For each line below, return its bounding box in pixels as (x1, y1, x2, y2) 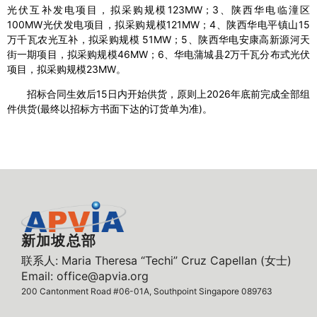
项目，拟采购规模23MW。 (7, 63, 126, 76)
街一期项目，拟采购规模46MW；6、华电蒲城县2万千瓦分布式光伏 (7, 48, 310, 61)
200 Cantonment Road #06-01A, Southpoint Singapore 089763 (21, 286, 272, 297)
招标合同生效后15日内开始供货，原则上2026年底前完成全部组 (27, 88, 310, 100)
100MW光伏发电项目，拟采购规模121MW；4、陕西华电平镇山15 (7, 18, 310, 31)
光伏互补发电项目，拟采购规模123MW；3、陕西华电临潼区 (7, 4, 310, 16)
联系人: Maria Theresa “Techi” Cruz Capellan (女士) (21, 253, 292, 268)
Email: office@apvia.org (21, 269, 149, 284)
